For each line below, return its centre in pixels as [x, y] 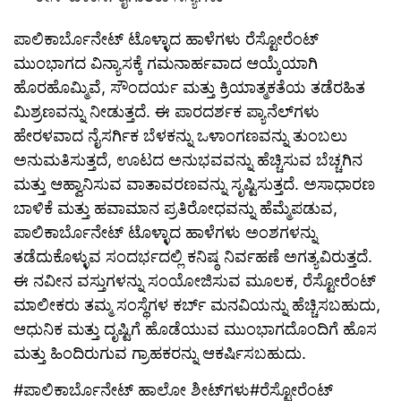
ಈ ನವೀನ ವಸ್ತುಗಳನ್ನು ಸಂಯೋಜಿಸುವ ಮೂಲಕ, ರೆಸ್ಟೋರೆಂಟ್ [195, 281]
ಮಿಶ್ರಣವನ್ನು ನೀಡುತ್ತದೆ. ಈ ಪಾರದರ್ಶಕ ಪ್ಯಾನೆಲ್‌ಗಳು [166, 112]
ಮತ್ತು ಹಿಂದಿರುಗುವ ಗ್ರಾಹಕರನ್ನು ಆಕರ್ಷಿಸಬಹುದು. [160, 354]
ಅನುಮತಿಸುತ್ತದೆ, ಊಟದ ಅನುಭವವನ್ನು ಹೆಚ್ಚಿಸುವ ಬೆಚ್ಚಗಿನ [188, 160]
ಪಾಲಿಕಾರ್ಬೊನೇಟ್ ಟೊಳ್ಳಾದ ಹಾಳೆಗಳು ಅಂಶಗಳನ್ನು [165, 233]
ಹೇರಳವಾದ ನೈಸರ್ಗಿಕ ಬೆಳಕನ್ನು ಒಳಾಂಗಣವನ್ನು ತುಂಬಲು [180, 136]
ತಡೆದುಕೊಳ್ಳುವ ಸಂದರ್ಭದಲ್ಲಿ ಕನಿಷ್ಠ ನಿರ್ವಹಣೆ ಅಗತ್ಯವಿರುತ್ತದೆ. [193, 257]
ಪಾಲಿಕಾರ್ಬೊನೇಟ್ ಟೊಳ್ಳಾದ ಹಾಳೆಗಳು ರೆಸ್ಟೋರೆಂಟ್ [166, 39]
